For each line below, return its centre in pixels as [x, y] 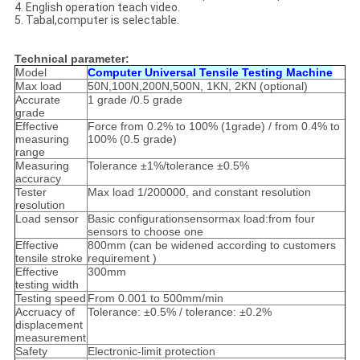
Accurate [37, 100]
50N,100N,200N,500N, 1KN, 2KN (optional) [197, 86]
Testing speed [50, 299]
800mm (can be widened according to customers [211, 245]
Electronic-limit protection [151, 352]
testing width [47, 285]
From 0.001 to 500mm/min [155, 299]
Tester [31, 192]
